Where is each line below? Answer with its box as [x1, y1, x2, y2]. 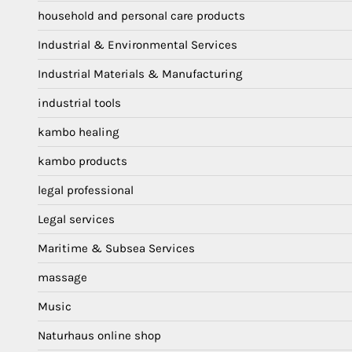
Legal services [38, 211, 115, 226]
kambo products [38, 153, 127, 168]
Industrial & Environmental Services [38, 37, 237, 52]
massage [38, 269, 87, 284]
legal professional [38, 182, 134, 197]
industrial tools [38, 95, 121, 110]
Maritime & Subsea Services [38, 240, 195, 255]
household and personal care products [38, 8, 245, 23]
